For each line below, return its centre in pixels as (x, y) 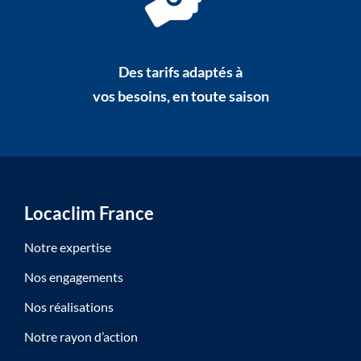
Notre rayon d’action (81, 337)
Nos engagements (73, 277)
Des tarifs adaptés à (180, 72)
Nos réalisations (68, 307)
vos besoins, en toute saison (180, 96)
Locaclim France (89, 214)
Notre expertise (67, 247)
